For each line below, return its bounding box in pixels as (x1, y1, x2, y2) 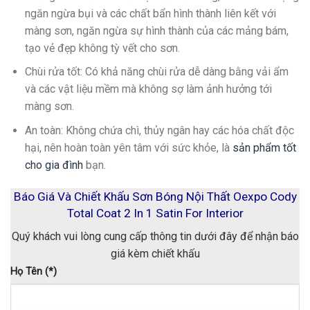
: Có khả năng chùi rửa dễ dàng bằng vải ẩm (80, 65, 289, 79)
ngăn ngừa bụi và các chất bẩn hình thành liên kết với (24, 6, 276, 20)
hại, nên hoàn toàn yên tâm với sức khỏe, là (24, 140, 232, 154)
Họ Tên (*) (10, 266, 57, 278)
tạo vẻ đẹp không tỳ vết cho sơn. (24, 41, 180, 55)
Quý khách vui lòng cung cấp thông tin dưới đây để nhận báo (11, 230, 299, 244)
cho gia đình (24, 158, 83, 172)
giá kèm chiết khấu (110, 247, 200, 261)
